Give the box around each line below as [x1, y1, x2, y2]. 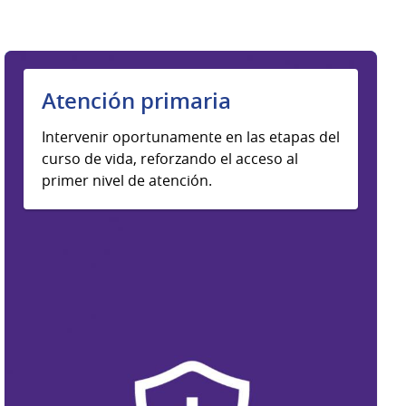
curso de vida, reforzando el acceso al [41, 149, 298, 169]
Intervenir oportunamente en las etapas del [41, 127, 340, 148]
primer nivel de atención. [41, 170, 212, 191]
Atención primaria [41, 86, 231, 116]
